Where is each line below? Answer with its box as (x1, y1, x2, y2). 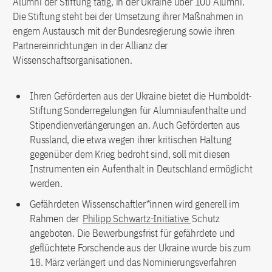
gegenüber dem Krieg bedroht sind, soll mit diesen (30, 147, 231, 161)
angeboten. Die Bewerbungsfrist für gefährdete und (30, 226, 236, 240)
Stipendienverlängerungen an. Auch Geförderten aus (30, 118, 240, 132)
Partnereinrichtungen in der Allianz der (13, 38, 168, 52)
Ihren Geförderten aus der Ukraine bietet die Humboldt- (30, 89, 253, 103)
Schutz (192, 211, 220, 225)
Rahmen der (30, 211, 81, 225)
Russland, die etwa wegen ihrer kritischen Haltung (30, 132, 232, 146)
